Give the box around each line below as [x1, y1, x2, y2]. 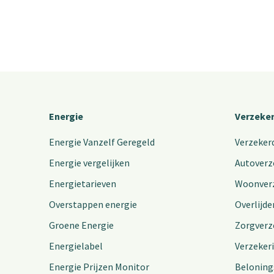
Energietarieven [49, 177, 116, 190]
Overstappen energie [49, 198, 137, 211]
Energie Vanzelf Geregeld [49, 136, 155, 149]
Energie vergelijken [49, 157, 130, 169]
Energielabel [49, 240, 103, 253]
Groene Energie [49, 219, 114, 232]
